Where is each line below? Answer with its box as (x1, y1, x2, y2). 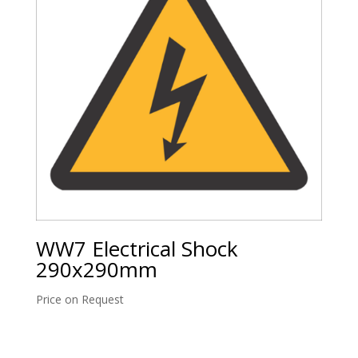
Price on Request (35, 291, 124, 307)
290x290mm (35, 254, 157, 284)
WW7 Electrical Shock (35, 233, 238, 263)
